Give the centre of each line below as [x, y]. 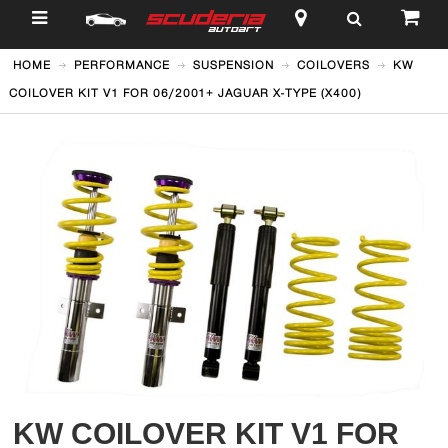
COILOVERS [333, 65]
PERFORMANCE [121, 65]
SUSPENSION [233, 65]
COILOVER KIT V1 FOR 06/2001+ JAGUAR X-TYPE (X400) [184, 93]
